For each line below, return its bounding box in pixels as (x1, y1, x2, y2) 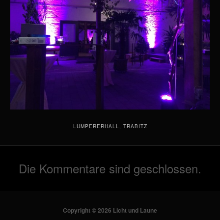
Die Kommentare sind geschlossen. (19, 160, 201, 177)
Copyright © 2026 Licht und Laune (63, 206, 157, 215)
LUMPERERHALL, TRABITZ (73, 123, 147, 130)
